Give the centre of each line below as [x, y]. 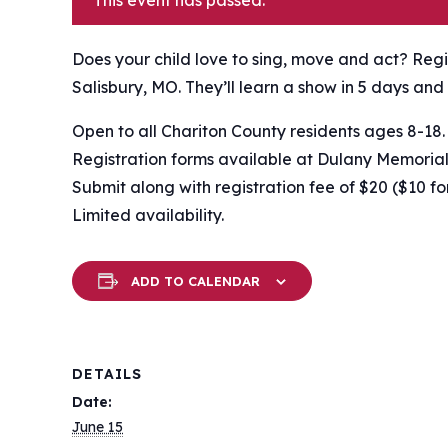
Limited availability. [148, 215]
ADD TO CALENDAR [195, 281]
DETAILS [107, 374]
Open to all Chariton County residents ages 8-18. [258, 131]
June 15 [97, 427]
